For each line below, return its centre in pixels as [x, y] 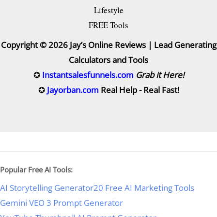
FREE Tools [108, 25]
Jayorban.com [73, 90]
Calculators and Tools [108, 60]
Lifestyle [108, 10]
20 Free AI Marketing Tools [144, 188]
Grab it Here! [160, 75]
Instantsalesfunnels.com [88, 75]
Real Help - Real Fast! [140, 90]
